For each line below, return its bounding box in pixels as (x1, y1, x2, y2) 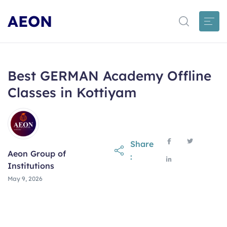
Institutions (8, 161, 54, 171)
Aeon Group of (8, 148, 66, 159)
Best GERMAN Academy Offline (8, 67, 211, 84)
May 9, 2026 (8, 175, 43, 183)
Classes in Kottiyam (8, 84, 136, 101)
